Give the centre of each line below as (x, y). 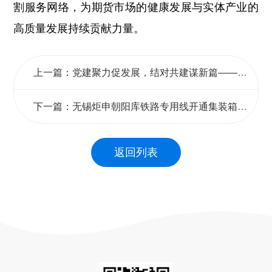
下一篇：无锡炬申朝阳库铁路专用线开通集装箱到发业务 (243, 107)
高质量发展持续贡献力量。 (79, 28)
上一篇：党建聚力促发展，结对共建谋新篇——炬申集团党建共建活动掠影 (243, 73)
